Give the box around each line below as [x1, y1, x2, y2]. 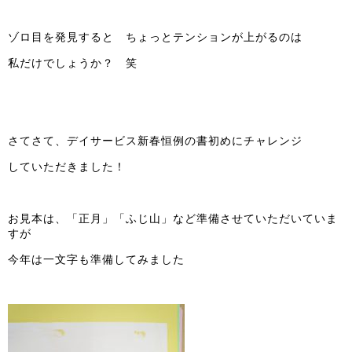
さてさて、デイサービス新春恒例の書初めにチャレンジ [8, 134, 302, 148]
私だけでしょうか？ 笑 [8, 57, 137, 70]
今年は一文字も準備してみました [8, 253, 185, 266]
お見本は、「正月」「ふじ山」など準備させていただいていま [8, 212, 338, 225]
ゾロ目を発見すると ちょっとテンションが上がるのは [8, 31, 302, 44]
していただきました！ [8, 160, 126, 174]
